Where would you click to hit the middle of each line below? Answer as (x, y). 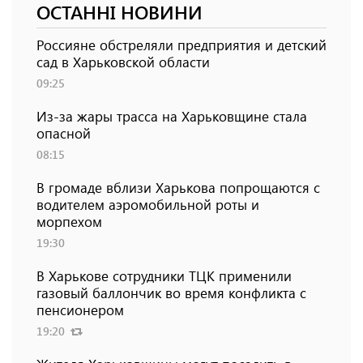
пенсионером (80, 310)
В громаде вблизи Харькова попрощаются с (178, 188)
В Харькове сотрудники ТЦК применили (164, 276)
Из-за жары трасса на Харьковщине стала (172, 116)
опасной (64, 133)
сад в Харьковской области (123, 62)
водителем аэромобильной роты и (148, 205)
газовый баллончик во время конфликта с (171, 293)
